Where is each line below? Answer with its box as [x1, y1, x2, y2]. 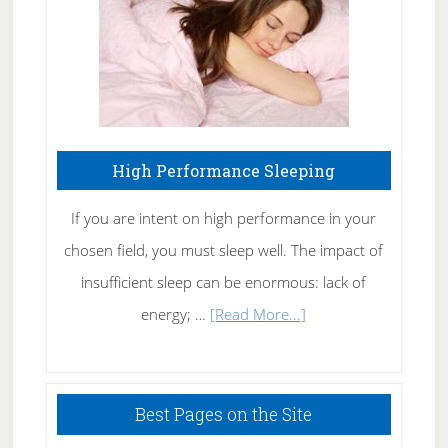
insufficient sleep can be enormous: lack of [81, 272, 367, 292]
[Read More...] [210, 304, 307, 324]
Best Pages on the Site [135, 403, 313, 426]
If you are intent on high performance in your [71, 208, 377, 228]
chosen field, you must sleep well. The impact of [64, 240, 384, 260]
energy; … [141, 304, 211, 324]
